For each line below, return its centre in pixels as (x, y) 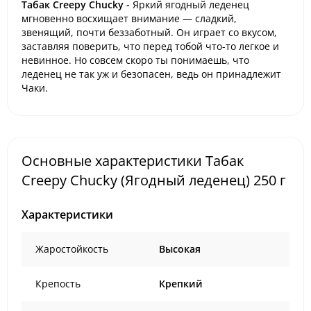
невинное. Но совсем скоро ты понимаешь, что (135, 60)
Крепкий (181, 283)
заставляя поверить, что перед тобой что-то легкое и (150, 46)
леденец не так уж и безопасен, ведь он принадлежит (151, 74)
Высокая (180, 249)
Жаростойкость (72, 249)
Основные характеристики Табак (133, 160)
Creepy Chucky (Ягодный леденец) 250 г (154, 180)
